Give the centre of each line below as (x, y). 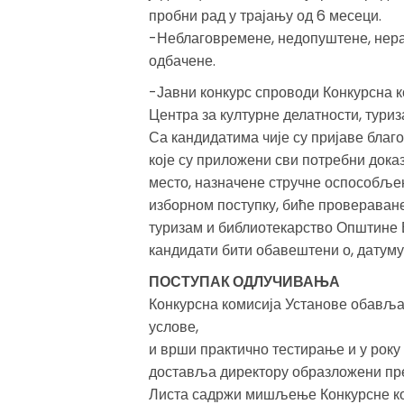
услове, (173, 327)
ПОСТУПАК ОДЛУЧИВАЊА (244, 282)
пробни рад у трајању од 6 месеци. (265, 16)
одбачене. (182, 61)
